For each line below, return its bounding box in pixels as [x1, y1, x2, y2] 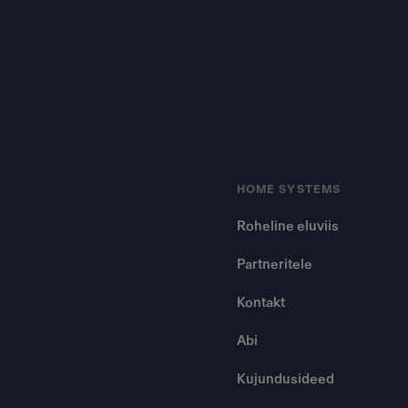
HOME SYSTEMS [237, 184, 341, 196]
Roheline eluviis [237, 219, 339, 234]
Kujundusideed [237, 372, 334, 387]
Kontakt [237, 296, 285, 311]
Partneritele [237, 258, 312, 272]
